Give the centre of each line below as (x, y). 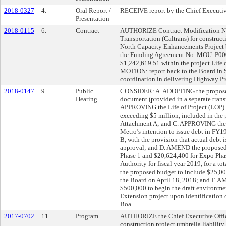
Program (87, 216)
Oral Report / (93, 10)
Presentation (93, 18)
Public (84, 91)
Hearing (87, 99)
